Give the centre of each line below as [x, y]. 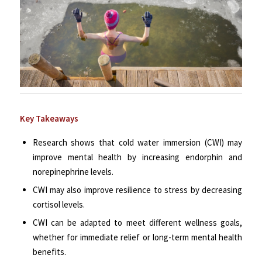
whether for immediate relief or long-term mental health [137, 237]
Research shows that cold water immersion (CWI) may [137, 143]
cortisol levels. [58, 205]
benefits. [49, 252]
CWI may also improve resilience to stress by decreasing [137, 190]
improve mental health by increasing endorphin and [137, 157]
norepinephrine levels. [74, 172]
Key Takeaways [49, 119]
